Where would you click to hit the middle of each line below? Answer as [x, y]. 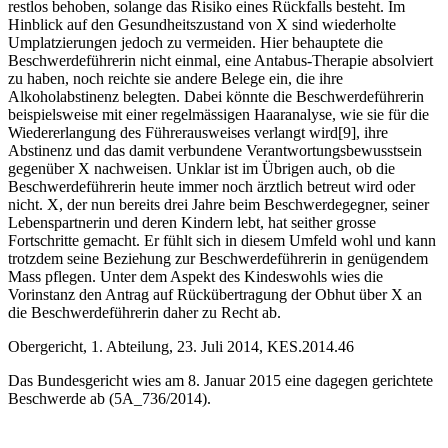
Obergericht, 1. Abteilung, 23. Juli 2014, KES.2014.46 [181, 347]
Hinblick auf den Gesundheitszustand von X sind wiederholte [202, 25]
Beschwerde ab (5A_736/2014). [109, 399]
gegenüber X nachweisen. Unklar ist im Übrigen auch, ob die [201, 169]
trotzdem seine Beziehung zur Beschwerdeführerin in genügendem [218, 259]
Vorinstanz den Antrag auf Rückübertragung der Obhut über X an [215, 295]
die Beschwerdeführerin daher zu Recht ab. [144, 313]
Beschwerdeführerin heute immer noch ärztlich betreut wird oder [211, 187]
